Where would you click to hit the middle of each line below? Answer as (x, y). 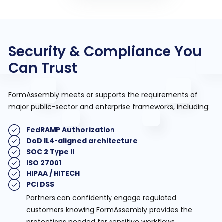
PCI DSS (40, 185)
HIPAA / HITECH (53, 174)
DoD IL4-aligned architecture (82, 141)
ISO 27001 (44, 163)
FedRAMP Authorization (71, 130)
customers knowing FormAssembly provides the (110, 210)
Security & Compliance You (105, 52)
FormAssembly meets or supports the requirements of (103, 95)
